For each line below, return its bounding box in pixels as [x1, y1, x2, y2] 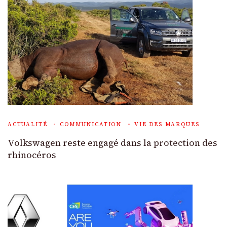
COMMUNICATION [60, 120, 122, 128]
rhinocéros [8, 148, 56, 161]
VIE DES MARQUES [134, 120, 200, 128]
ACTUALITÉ [8, 120, 48, 128]
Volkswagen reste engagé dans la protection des [8, 136, 217, 149]
